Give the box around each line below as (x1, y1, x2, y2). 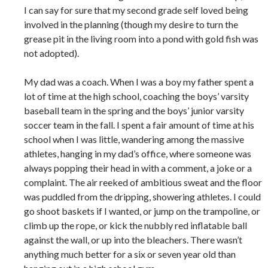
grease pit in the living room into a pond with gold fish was (24, 33, 258, 45)
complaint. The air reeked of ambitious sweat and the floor (24, 176, 262, 188)
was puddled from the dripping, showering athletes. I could (24, 191, 261, 203)
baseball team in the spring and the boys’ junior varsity (24, 105, 244, 117)
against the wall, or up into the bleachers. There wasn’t (24, 234, 242, 246)
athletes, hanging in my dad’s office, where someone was (24, 148, 251, 160)
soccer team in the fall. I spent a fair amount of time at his (24, 119, 254, 131)
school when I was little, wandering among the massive (24, 133, 244, 145)
